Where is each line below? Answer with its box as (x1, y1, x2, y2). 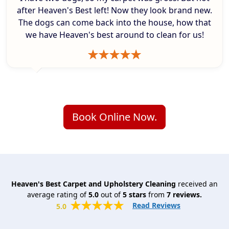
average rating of (27, 190, 88, 200)
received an (176, 179, 218, 189)
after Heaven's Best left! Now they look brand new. (17, 5, 212, 16)
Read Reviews (132, 200, 180, 211)
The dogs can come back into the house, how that (18, 17, 211, 29)
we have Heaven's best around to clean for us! (25, 29, 204, 41)
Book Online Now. (72, 110, 157, 124)
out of (99, 190, 123, 200)
